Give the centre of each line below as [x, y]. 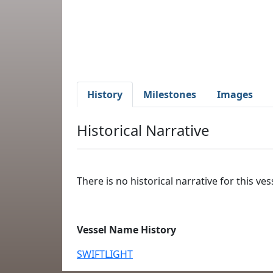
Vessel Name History [126, 230]
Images [235, 94]
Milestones [170, 94]
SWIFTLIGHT [105, 254]
